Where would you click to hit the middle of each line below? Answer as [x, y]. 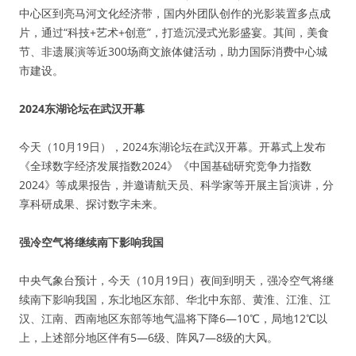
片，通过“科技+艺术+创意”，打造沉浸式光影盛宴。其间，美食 [174, 32]
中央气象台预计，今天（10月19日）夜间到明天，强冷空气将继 [176, 280]
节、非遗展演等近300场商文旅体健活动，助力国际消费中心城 [173, 51]
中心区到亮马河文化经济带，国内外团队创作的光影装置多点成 [175, 13]
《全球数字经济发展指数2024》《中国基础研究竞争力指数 [165, 166]
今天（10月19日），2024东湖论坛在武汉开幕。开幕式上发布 [172, 147]
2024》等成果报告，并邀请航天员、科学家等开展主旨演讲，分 [176, 185]
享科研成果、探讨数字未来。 [91, 204]
